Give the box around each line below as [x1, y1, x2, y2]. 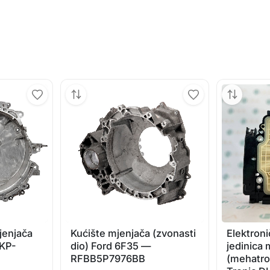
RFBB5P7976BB [71, 252, 146, 265]
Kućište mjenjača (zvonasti [71, 227, 196, 239]
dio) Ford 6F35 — [71, 239, 151, 252]
